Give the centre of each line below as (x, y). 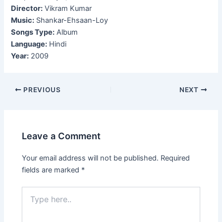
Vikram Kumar (67, 9)
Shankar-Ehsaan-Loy (71, 21)
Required (175, 158)
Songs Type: (33, 32)
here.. (31, 201)
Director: (27, 9)
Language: (29, 44)
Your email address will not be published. (90, 158)
